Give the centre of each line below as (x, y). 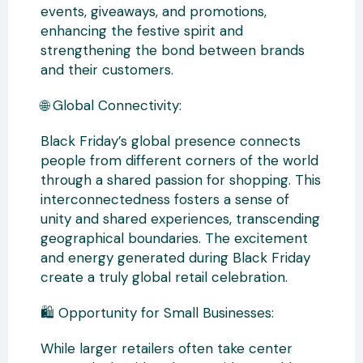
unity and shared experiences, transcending (180, 219)
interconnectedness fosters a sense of (165, 199)
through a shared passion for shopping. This (181, 180)
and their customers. (107, 70)
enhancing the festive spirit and (142, 31)
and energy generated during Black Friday (175, 258)
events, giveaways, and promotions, (154, 11)
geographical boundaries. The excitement (174, 238)
